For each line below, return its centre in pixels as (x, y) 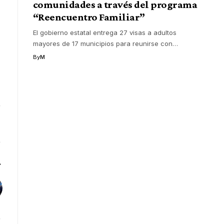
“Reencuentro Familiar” (89, 17)
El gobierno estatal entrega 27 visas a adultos (104, 32)
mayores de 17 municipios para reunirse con (102, 43)
